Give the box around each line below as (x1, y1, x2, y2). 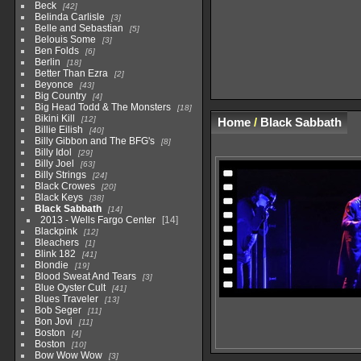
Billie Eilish (34, 124, 83, 136)
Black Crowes (34, 180, 95, 193)
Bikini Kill (34, 113, 75, 125)
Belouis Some (34, 34, 96, 46)
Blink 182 (34, 248, 76, 260)
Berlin (34, 56, 60, 68)
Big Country (34, 90, 86, 102)
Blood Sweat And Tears (34, 271, 136, 283)
